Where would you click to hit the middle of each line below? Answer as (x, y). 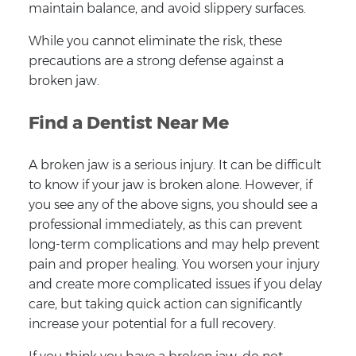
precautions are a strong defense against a (156, 61)
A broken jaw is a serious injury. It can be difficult (174, 165)
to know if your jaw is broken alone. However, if (170, 185)
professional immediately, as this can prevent (165, 225)
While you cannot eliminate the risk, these (155, 41)
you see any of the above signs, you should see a (173, 205)
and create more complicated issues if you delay (175, 284)
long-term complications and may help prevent (174, 245)
